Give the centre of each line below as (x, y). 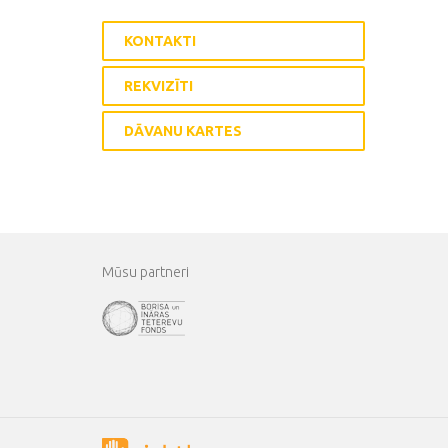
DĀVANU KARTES (183, 131)
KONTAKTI (160, 41)
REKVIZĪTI (158, 86)
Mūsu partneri (145, 272)
